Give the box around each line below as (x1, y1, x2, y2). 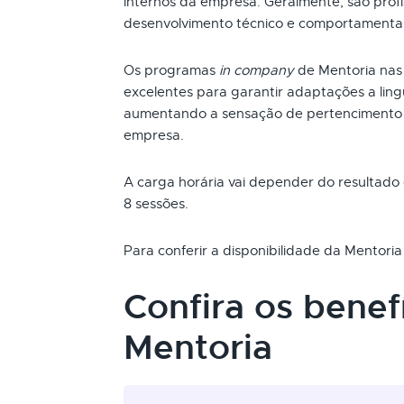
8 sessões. (124, 196, 188, 212)
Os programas (124, 62, 219, 78)
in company (219, 62, 294, 78)
